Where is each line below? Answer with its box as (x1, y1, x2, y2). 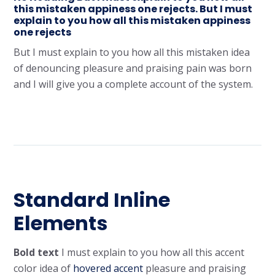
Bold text (14, 246, 59, 259)
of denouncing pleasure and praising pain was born (14, 61, 252, 75)
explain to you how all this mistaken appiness (14, 14, 250, 28)
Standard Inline (14, 186, 170, 214)
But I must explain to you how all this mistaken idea (14, 45, 250, 59)
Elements (14, 209, 107, 237)
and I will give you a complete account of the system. (14, 77, 253, 91)
